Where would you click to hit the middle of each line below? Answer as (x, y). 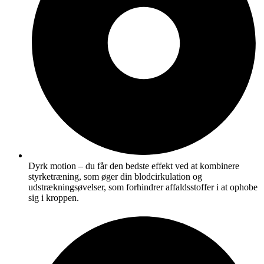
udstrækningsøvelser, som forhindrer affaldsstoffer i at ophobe (143, 187)
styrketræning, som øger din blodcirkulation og (115, 177)
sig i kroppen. (54, 198)
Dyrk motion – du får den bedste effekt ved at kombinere (134, 166)
